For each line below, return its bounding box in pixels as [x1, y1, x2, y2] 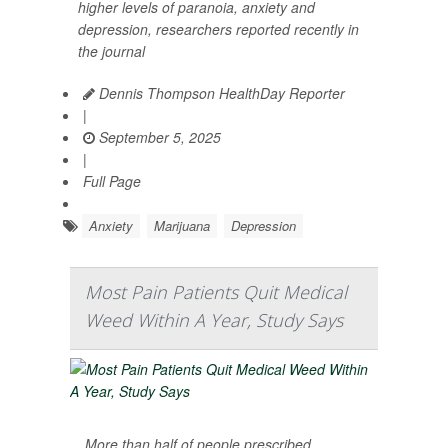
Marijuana [154, 216, 210, 235]
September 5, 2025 [95, 127, 221, 147]
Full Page [83, 171, 141, 191]
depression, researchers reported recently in [78, 19, 359, 39]
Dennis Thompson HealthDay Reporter [95, 83, 345, 103]
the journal [78, 41, 145, 61]
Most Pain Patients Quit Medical [85, 280, 347, 304]
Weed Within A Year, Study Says [85, 308, 343, 332]
